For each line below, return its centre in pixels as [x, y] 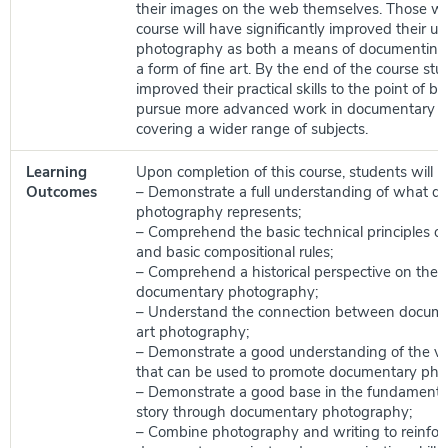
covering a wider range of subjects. [252, 129]
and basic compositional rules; [234, 252]
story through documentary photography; [274, 412]
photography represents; [218, 212]
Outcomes [61, 192]
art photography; [192, 332]
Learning [56, 172]
